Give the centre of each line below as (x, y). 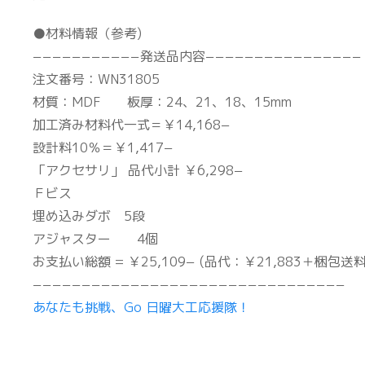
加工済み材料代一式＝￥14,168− (132, 125)
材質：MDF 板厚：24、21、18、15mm (162, 102)
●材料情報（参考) (87, 33)
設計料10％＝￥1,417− (103, 147)
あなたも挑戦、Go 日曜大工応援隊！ (141, 307)
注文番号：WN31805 (96, 79)
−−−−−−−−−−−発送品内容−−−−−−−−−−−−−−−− (197, 56)
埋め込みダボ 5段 (89, 216)
